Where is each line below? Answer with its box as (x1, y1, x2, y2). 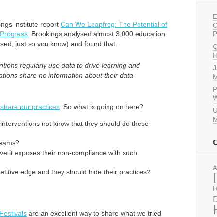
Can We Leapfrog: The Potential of (61, 20, 167, 28)
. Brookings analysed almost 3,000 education (28, 30, 165, 38)
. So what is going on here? (60, 103, 143, 110)
